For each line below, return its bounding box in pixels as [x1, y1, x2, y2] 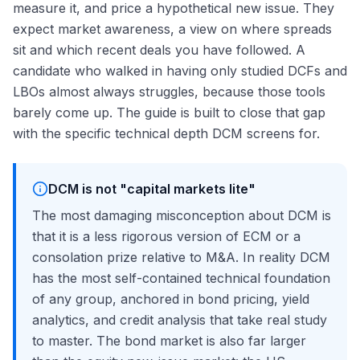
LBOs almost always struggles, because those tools [13, 84, 325, 100]
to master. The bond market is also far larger [32, 333, 306, 350]
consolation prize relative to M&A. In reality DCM [32, 249, 330, 266]
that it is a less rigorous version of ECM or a [32, 228, 301, 245]
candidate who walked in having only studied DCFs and [13, 63, 347, 80]
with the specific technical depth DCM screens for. [13, 125, 320, 142]
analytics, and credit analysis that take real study [32, 312, 327, 329]
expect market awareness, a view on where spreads [13, 21, 332, 38]
